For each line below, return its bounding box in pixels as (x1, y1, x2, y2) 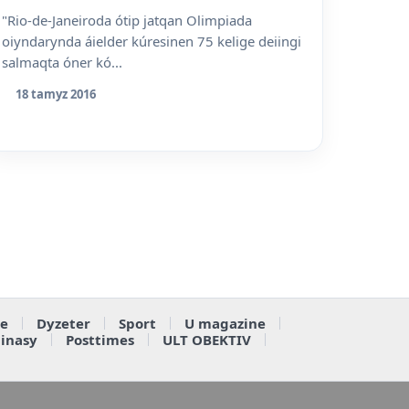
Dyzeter (37, 314, 90, 333)
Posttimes (65, 330, 134, 350)
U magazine (184, 314, 266, 333)
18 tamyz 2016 (15, 86, 96, 103)
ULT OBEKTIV (162, 330, 251, 350)
